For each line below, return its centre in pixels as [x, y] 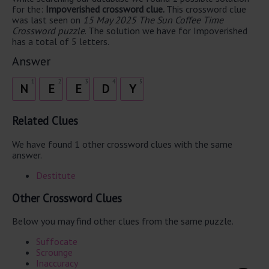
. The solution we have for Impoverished [166, 30]
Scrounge [54, 252]
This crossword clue [206, 9]
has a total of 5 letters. [61, 41]
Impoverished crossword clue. [106, 9]
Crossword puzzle [48, 30]
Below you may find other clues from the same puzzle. [123, 221]
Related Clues [45, 121]
